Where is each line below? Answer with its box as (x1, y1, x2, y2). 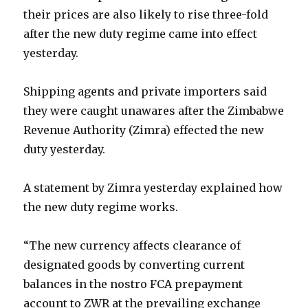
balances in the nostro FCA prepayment (23, 277, 243, 291)
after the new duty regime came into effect (23, 27, 258, 41)
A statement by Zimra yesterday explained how (23, 181, 283, 195)
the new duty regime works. (23, 200, 179, 214)
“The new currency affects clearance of (23, 239, 241, 252)
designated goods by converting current (23, 258, 245, 272)
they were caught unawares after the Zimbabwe (23, 104, 285, 118)
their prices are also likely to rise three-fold (23, 8, 269, 21)
